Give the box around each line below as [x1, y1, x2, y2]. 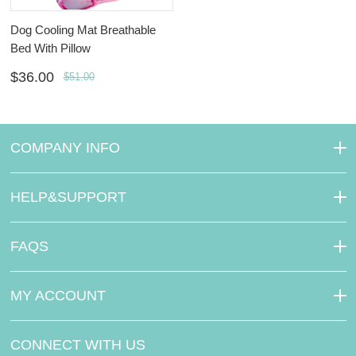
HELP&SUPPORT [10, 188, 126, 205]
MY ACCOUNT [10, 287, 106, 304]
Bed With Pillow [10, 41, 91, 55]
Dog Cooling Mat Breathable [10, 22, 156, 37]
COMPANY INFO [10, 139, 120, 156]
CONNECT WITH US [10, 336, 145, 353]
